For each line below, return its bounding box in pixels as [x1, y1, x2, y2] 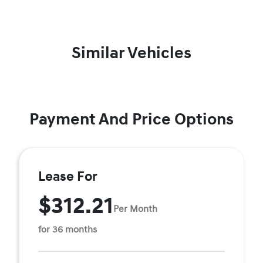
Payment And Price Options [29, 109, 234, 130]
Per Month [113, 203, 157, 215]
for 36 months [38, 224, 97, 235]
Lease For [38, 168, 97, 185]
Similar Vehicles [72, 43, 191, 63]
